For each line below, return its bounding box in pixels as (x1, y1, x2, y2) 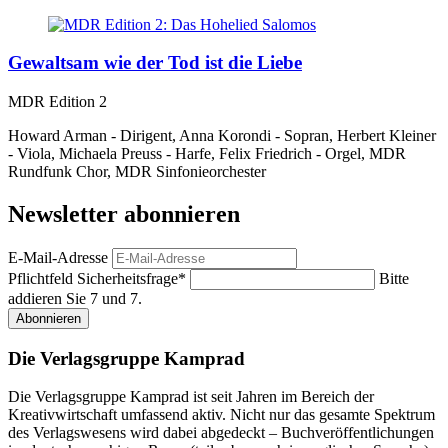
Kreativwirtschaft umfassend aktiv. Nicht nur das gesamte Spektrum (8, 406, 435, 424)
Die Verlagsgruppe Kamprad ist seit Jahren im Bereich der (8, 388, 374, 406)
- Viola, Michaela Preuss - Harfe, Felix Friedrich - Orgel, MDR (8, 145, 406, 163)
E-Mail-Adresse (8, 248, 108, 266)
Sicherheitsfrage (77, 269, 178, 287)
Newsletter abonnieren (8, 201, 240, 227)
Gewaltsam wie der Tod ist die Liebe (8, 52, 302, 74)
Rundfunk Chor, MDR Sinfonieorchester (8, 163, 266, 181)
